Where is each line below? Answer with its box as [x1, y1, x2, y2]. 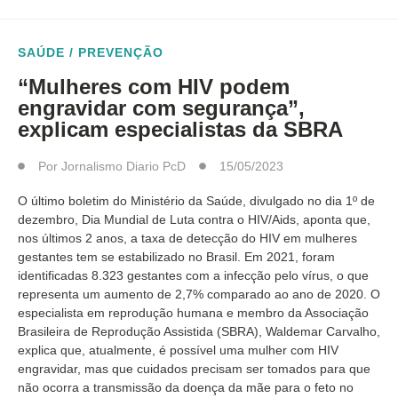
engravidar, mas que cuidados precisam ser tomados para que [18, 362, 370, 376]
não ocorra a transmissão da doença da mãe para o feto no [18, 380, 354, 394]
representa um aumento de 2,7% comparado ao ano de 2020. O [18, 287, 380, 301]
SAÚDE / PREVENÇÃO [18, 45, 163, 60]
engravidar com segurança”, [18, 96, 305, 120]
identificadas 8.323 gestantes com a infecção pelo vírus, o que [18, 268, 369, 283]
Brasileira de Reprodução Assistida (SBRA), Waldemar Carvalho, [18, 324, 380, 338]
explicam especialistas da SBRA [18, 117, 343, 141]
